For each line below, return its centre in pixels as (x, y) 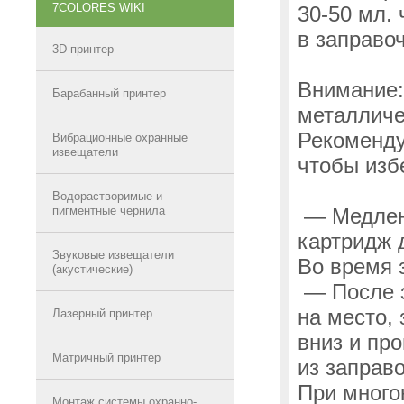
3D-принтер (83, 49)
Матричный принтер (106, 358)
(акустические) (92, 269)
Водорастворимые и (107, 196)
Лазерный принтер (102, 313)
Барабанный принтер (109, 93)
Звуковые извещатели (113, 255)
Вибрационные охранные (120, 138)
